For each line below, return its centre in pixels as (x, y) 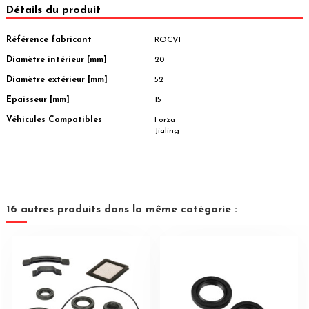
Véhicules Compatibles (54, 120)
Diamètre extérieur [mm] (57, 80)
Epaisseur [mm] (38, 100)
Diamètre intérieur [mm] (57, 60)
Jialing (167, 131)
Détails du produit (53, 11)
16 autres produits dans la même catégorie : (122, 209)
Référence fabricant (49, 40)
